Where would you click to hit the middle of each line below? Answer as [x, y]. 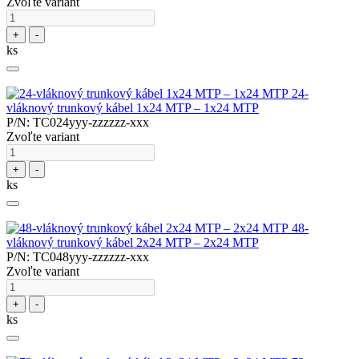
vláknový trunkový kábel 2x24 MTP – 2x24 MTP [133, 243]
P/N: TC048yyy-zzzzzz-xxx [78, 257]
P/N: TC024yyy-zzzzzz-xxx [78, 123]
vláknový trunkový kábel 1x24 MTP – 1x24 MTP [133, 108]
